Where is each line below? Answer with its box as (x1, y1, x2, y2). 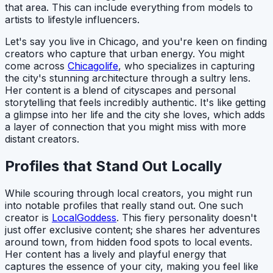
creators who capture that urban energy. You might (5, 48, 244, 60)
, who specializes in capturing (118, 60, 255, 73)
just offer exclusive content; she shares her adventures (5, 224, 260, 236)
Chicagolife (68, 60, 118, 73)
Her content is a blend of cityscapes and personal (5, 84, 236, 97)
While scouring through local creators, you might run (5, 187, 252, 200)
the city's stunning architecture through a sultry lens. (5, 72, 250, 85)
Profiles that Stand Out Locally (5, 157, 222, 175)
